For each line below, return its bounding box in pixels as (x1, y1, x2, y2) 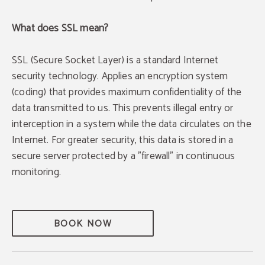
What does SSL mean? (12, 20, 109, 37)
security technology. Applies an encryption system (12, 68, 228, 85)
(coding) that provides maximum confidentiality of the (12, 84, 242, 101)
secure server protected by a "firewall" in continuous (12, 148, 235, 164)
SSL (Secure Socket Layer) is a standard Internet (12, 52, 219, 69)
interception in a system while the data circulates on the (12, 116, 251, 132)
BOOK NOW (53, 216, 112, 232)
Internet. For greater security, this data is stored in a (12, 132, 234, 148)
